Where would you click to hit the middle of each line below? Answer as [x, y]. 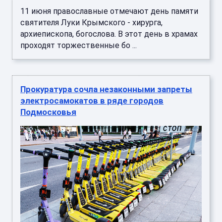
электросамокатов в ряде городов [92, 100]
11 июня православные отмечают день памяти [109, 11]
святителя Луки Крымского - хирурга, [91, 22]
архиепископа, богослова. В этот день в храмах [109, 34]
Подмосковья [48, 112]
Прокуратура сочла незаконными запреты [106, 89]
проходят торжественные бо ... [79, 45]
